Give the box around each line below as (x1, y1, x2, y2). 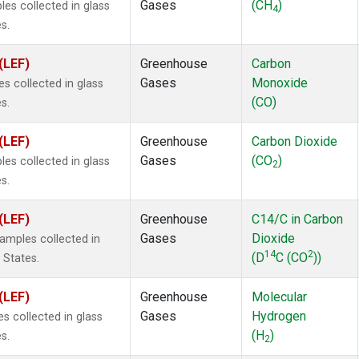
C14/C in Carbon (252, 212, 343, 228)
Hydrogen (252, 309, 306, 325)
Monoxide (252, 75, 308, 91)
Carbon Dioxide (252, 134, 337, 150)
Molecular (252, 289, 307, 305)
